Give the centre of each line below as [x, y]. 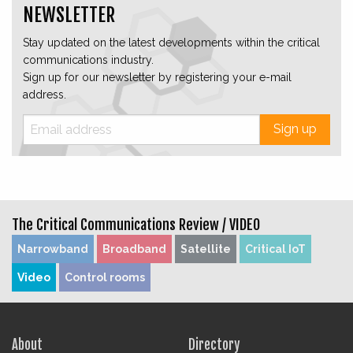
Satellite [206, 249]
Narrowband [53, 249]
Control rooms [105, 277]
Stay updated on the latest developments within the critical [171, 42]
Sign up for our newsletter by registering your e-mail [157, 77]
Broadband [134, 249]
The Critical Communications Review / [121, 224]
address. [45, 94]
